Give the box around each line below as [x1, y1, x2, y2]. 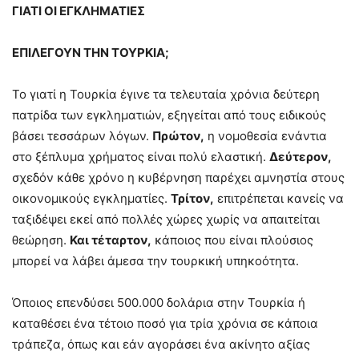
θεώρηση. [12, 232, 70, 248]
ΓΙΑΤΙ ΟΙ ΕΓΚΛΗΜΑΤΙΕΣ [12, 3, 145, 19]
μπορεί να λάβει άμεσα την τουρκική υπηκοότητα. [12, 253, 299, 269]
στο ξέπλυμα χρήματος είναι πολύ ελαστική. [12, 149, 269, 165]
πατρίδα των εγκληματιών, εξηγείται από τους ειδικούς [12, 107, 326, 123]
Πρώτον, [152, 128, 204, 144]
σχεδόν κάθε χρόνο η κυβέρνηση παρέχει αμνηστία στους [12, 170, 345, 186]
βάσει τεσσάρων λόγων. [12, 128, 152, 144]
